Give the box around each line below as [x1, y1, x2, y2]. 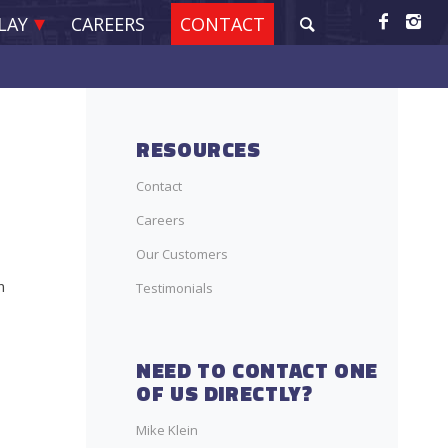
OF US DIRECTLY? [136, 377, 313, 409]
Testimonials [136, 279, 213, 297]
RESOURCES [136, 133, 261, 165]
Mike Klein [136, 421, 198, 439]
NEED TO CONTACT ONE [136, 354, 378, 386]
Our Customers [136, 245, 228, 263]
